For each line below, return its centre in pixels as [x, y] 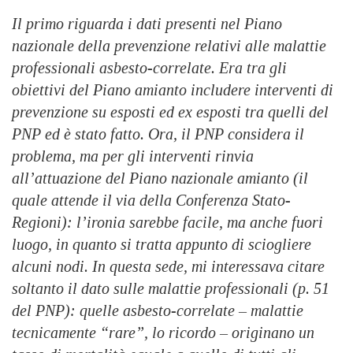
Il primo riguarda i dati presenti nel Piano [147, 24]
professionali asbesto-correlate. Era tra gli [149, 68]
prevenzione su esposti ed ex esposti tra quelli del [170, 112]
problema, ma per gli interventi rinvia [133, 156]
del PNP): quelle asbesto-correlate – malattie [158, 311]
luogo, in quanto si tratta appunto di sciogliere [162, 245]
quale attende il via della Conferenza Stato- [151, 201]
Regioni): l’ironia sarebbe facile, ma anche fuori [167, 223]
